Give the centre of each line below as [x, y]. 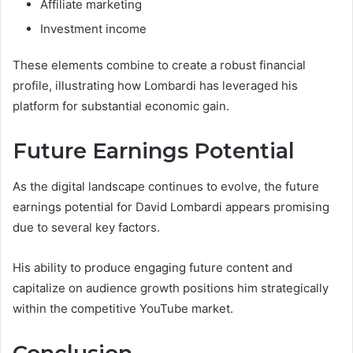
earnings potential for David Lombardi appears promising [171, 206]
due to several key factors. [86, 227]
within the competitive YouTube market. [123, 308]
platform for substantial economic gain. [121, 106]
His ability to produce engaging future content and [152, 267]
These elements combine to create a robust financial [159, 65]
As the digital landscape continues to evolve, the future [166, 186]
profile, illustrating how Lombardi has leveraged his [155, 86]
